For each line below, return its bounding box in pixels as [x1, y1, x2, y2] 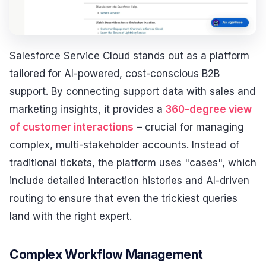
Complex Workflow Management [9, 247, 203, 262]
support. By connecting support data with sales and [9, 85, 255, 97]
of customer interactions [9, 121, 134, 133]
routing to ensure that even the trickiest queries [9, 192, 237, 204]
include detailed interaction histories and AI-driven [9, 174, 249, 186]
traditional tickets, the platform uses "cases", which [9, 156, 256, 169]
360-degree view [166, 103, 252, 115]
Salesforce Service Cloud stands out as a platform [9, 49, 249, 62]
